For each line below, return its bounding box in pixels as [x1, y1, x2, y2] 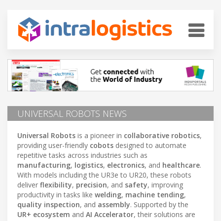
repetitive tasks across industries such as [17, 150, 147, 160]
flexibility [40, 180, 72, 189]
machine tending [125, 189, 184, 199]
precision [76, 180, 107, 189]
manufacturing [17, 160, 71, 170]
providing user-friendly [17, 140, 90, 150]
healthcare [162, 160, 200, 170]
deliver [17, 180, 40, 189]
